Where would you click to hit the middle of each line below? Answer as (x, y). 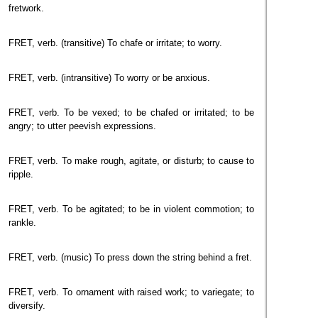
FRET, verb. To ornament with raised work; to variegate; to (131, 292)
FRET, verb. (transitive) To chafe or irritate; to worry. (115, 43)
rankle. (22, 223)
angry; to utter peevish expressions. (82, 126)
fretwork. (26, 8)
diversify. (27, 306)
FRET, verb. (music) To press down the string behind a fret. (130, 257)
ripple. (21, 174)
